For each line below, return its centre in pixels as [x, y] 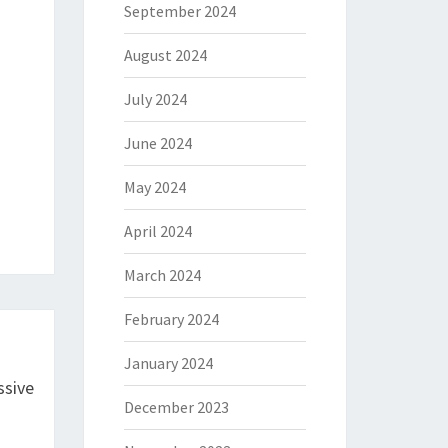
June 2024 [157, 143]
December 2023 [176, 407]
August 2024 [165, 55]
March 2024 [162, 275]
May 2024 [154, 187]
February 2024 [171, 319]
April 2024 [157, 231]
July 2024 [155, 99]
